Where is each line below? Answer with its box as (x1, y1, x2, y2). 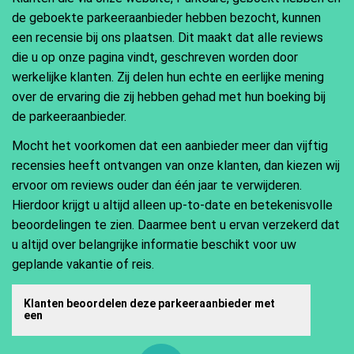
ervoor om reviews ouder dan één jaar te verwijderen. (12, 178, 302, 194)
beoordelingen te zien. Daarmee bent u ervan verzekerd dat (12, 217, 340, 233)
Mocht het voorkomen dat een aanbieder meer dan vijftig (12, 138, 328, 154)
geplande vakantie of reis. (12, 257, 154, 273)
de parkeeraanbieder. (12, 108, 126, 124)
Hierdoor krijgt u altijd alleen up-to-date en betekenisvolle (12, 198, 333, 213)
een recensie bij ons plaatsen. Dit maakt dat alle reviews (12, 29, 323, 45)
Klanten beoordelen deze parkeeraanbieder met (24, 297, 275, 311)
